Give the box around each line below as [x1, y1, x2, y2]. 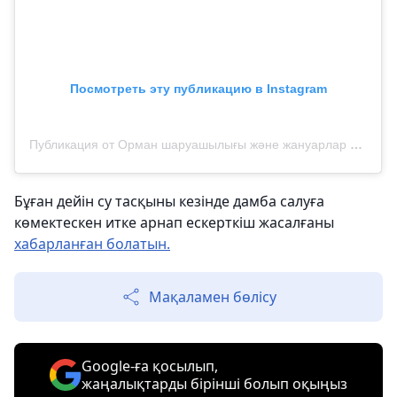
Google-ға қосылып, [82, 356, 218, 377]
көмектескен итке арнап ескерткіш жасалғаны [14, 213, 334, 233]
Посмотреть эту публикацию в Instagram [69, 82, 327, 97]
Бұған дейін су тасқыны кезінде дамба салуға [14, 191, 324, 212]
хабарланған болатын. [14, 234, 170, 254]
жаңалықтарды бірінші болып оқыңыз [82, 374, 347, 394]
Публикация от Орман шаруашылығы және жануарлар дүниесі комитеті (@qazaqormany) [350, 137, 362, 152]
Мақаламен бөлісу [149, 287, 276, 307]
